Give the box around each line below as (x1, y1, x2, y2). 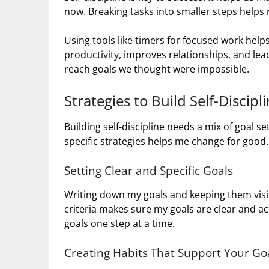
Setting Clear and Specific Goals (64, 163, 233, 178)
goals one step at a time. (64, 217, 175, 231)
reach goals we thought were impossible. (64, 62, 249, 76)
